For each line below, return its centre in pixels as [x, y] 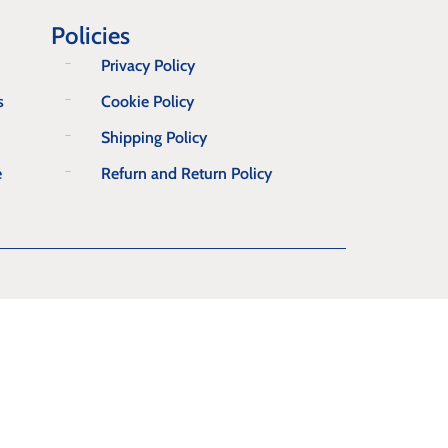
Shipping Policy [154, 137]
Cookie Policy [147, 101]
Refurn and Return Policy [186, 173]
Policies [90, 35]
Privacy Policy [148, 65]
